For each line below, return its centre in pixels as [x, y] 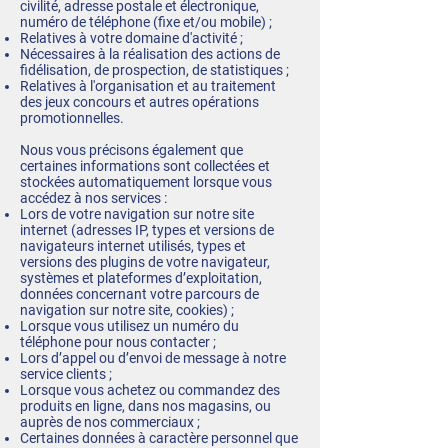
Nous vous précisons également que [131, 150]
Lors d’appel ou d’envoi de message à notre [153, 358]
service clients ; [66, 374]
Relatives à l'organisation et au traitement [148, 86]
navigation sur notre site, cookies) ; [127, 310]
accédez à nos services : [93, 198]
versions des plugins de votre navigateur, [145, 262]
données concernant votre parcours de [139, 294]
